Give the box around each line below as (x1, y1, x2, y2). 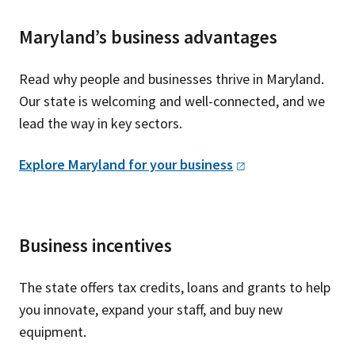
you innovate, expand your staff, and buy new (19, 300, 283, 319)
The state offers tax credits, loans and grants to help (19, 278, 330, 297)
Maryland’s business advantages (19, 25, 277, 49)
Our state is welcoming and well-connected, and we (19, 92, 325, 111)
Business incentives (19, 233, 172, 257)
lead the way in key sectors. (19, 114, 182, 133)
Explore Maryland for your (19, 155, 180, 174)
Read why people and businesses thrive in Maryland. (19, 70, 324, 89)
